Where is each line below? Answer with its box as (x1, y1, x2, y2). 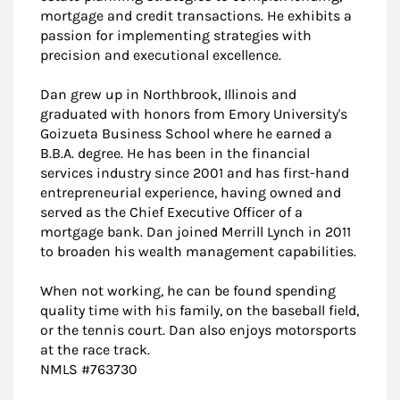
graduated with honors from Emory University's (40, 105, 347, 122)
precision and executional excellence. (40, 46, 281, 63)
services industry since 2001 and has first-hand (40, 164, 349, 181)
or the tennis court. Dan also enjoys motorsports (40, 321, 356, 338)
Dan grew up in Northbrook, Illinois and (40, 86, 296, 103)
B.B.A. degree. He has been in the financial (40, 145, 310, 162)
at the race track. (40, 341, 150, 358)
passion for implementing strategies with (40, 27, 312, 44)
